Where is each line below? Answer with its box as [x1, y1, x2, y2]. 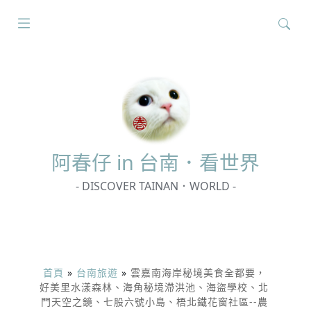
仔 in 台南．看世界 [92, 149, 260, 176]
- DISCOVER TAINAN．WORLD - [75, 178, 236, 194]
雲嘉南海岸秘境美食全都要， [130, 266, 266, 279]
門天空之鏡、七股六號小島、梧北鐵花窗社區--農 [40, 295, 268, 308]
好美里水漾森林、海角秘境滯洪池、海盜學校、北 [40, 280, 269, 294]
